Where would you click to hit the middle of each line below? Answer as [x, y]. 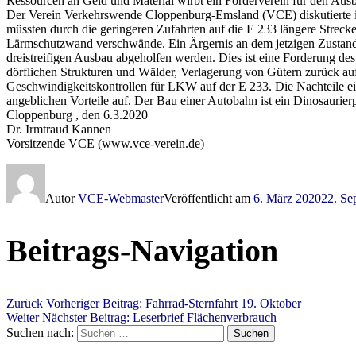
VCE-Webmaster [121, 199]
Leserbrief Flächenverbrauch [205, 317]
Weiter [23, 317]
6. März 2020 [287, 199]
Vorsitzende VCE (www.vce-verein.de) [105, 144]
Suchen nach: [42, 332]
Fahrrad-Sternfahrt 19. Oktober [223, 303]
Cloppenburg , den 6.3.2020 [77, 115]
